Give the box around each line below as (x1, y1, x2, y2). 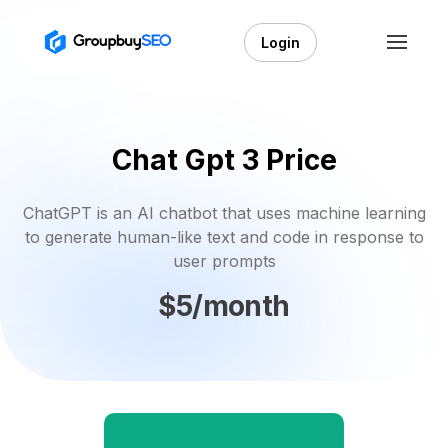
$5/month (158, 288, 290, 323)
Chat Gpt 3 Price (111, 143, 337, 177)
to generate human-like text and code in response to (24, 227, 424, 247)
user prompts (172, 251, 276, 271)
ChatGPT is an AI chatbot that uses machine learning (22, 203, 426, 223)
